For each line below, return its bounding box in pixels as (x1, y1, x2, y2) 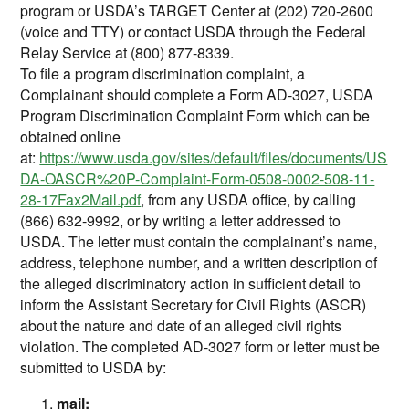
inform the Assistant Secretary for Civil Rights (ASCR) (20, 294, 367, 315)
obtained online (20, 126, 121, 147)
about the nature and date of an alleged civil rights (20, 315, 342, 336)
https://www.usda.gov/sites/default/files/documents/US (39, 147, 388, 168)
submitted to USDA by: (20, 357, 167, 378)
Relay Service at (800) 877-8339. (20, 42, 235, 63)
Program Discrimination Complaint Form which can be (20, 105, 371, 126)
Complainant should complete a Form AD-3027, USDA (20, 84, 374, 105)
